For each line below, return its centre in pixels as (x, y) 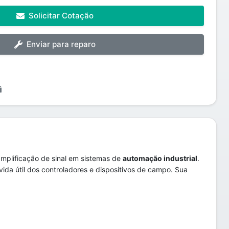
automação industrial (160, 158)
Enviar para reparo (61, 44)
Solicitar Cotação (61, 16)
